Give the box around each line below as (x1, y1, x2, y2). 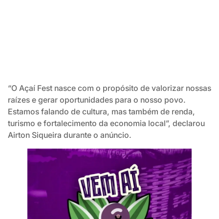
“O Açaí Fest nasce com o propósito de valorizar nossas (8, 83, 211, 93)
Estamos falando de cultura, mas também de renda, (8, 107, 195, 117)
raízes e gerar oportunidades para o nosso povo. (8, 95, 186, 105)
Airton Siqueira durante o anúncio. (8, 130, 131, 140)
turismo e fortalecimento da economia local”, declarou (8, 118, 205, 129)
